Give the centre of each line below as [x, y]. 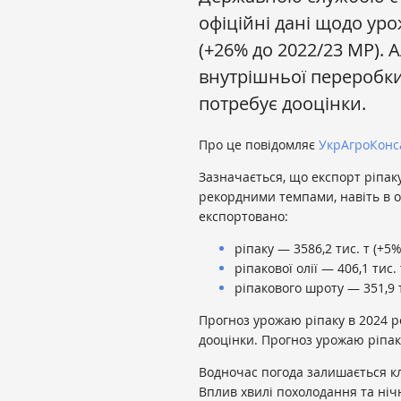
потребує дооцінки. [282, 104]
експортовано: [243, 217]
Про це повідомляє [259, 145]
